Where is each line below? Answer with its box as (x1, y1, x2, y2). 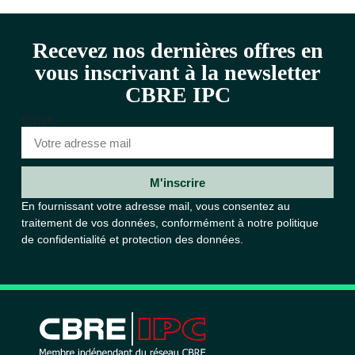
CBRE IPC (124, 82, 231, 108)
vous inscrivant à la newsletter (35, 60, 320, 86)
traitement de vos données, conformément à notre (21, 216, 277, 230)
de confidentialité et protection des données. (21, 233, 243, 246)
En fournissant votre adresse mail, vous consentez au (21, 200, 290, 213)
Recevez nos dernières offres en (32, 38, 323, 63)
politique (276, 216, 319, 230)
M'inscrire (150, 175, 205, 189)
